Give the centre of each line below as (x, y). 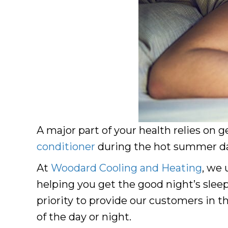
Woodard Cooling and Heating (126, 168)
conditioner (66, 146)
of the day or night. (84, 217)
